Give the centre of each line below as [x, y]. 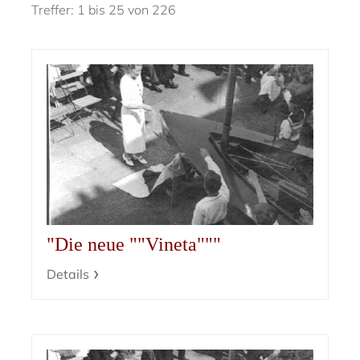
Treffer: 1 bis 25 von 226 [104, 10]
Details [68, 274]
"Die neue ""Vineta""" [134, 245]
